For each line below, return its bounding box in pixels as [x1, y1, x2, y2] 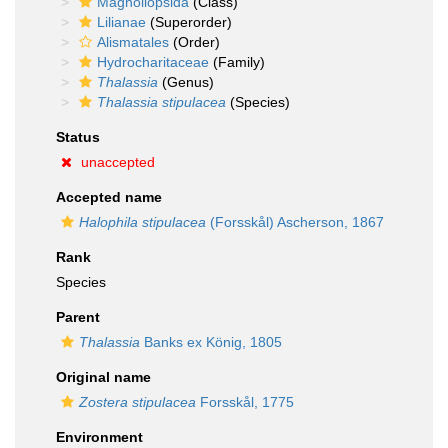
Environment [56, 429, 143, 445]
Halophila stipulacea [79, 214, 206, 230]
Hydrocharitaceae [97, 54, 209, 70]
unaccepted [81, 154, 155, 170]
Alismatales [97, 34, 169, 50]
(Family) [209, 54, 265, 70]
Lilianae [97, 14, 146, 30]
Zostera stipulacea [79, 394, 196, 410]
